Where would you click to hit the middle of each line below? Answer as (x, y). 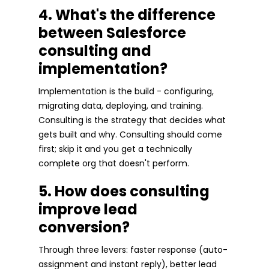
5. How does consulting (124, 191)
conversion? (84, 227)
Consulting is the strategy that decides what (132, 120)
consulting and (95, 50)
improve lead (88, 209)
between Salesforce (112, 32)
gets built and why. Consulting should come (130, 134)
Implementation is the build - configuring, (126, 91)
